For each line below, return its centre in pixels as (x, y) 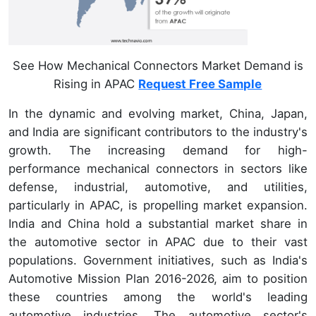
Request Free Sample (200, 84)
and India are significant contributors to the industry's (158, 132)
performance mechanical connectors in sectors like (158, 169)
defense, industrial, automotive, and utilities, (158, 187)
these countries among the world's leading (158, 297)
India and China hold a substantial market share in (158, 224)
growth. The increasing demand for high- (158, 151)
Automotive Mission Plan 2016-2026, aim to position (158, 279)
